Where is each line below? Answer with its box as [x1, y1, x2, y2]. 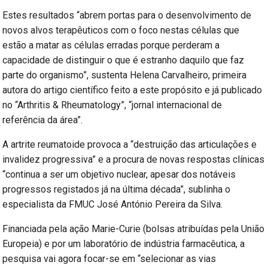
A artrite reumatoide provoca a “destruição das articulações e [2, 139, 257, 151]
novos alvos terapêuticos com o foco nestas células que [2, 25, 240, 36]
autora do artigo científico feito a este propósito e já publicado [2, 84, 263, 96]
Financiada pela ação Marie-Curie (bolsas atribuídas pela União [2, 223, 265, 235]
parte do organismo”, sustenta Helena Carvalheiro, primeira [2, 69, 247, 81]
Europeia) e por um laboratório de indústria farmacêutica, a [2, 238, 245, 250]
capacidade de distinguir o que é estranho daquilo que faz [2, 54, 245, 66]
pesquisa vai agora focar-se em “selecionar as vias [2, 253, 217, 265]
